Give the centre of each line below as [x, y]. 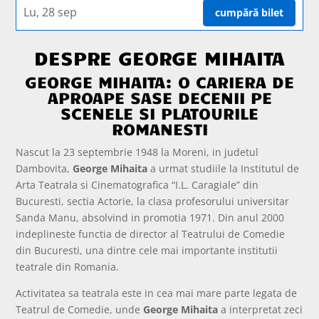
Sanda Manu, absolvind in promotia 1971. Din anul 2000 [150, 217]
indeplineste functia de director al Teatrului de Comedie [151, 234]
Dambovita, [45, 168]
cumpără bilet [249, 12]
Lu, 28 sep [51, 12]
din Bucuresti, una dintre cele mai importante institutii [147, 250]
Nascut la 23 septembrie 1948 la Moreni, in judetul [137, 152]
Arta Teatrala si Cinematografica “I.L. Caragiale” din [137, 184]
